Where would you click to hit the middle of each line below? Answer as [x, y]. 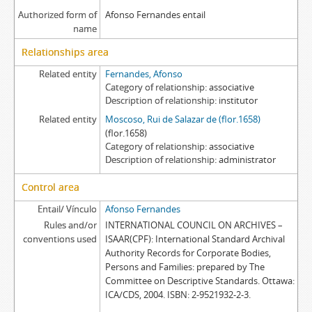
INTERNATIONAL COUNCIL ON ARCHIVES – [194, 225]
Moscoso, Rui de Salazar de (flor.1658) [182, 119]
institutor [238, 100]
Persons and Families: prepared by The [185, 267]
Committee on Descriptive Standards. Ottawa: [200, 281]
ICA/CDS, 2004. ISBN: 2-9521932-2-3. [178, 295]
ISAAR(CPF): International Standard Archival [195, 239]
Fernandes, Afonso [143, 74]
